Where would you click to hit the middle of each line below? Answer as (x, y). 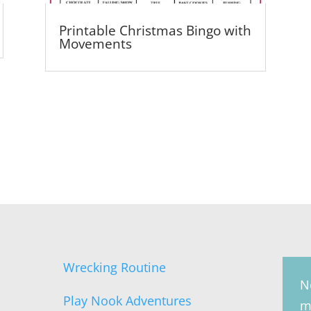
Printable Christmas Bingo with (155, 30)
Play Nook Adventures (127, 301)
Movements (95, 43)
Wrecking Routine (114, 268)
